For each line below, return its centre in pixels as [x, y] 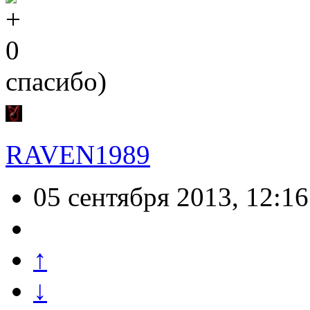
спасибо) [56, 82]
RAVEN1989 [78, 155]
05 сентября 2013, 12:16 [171, 197]
